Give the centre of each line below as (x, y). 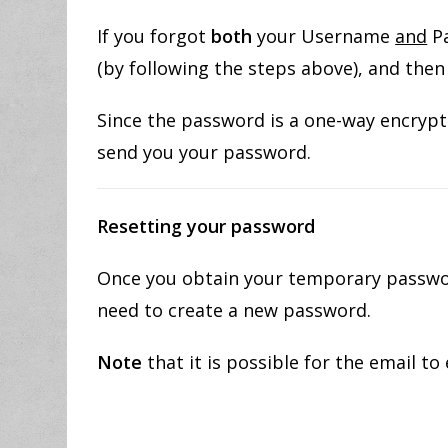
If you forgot (152, 36)
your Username (324, 36)
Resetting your (164, 226)
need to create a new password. (234, 310)
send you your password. (204, 152)
